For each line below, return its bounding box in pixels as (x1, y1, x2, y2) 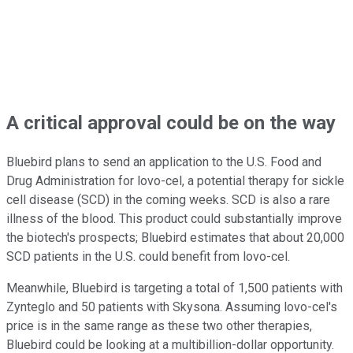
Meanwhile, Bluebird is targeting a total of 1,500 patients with (6, 280, 343, 295)
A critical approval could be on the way (6, 111, 336, 134)
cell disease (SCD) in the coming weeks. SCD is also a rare (6, 191, 330, 207)
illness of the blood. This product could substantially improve (6, 210, 342, 226)
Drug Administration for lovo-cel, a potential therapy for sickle (6, 173, 344, 188)
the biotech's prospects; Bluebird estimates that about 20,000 (6, 229, 344, 245)
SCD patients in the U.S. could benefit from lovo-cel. (6, 248, 290, 264)
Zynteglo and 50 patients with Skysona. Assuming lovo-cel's (6, 299, 337, 314)
